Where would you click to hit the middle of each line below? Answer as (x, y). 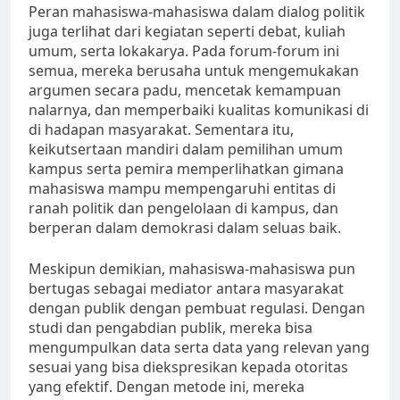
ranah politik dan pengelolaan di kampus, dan (183, 208)
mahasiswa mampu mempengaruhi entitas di (182, 189)
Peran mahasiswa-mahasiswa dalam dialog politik (197, 12)
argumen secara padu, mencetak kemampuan (185, 91)
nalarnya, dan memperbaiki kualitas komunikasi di (199, 110)
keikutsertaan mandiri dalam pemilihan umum (186, 150)
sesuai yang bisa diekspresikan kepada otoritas (188, 367)
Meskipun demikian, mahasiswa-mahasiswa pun (192, 269)
